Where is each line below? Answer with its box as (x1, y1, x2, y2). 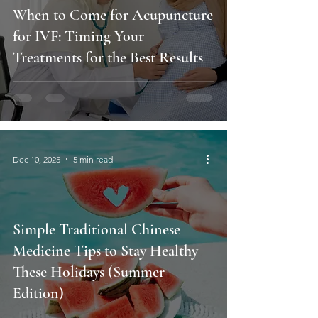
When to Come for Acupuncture (13, 6, 213, 25)
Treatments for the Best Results (13, 48, 203, 67)
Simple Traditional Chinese (13, 220, 180, 239)
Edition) (13, 284, 64, 303)
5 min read (73, 153, 113, 165)
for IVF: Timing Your (13, 27, 144, 46)
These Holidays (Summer (13, 263, 165, 282)
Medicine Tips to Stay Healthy (13, 241, 198, 261)
